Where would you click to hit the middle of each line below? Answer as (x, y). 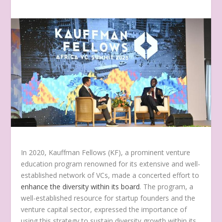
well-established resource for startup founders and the (108, 198)
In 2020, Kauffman (51, 152)
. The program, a (167, 186)
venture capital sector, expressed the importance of (104, 209)
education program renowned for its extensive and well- (111, 164)
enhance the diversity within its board (81, 186)
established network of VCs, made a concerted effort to (110, 175)
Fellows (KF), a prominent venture (135, 152)
